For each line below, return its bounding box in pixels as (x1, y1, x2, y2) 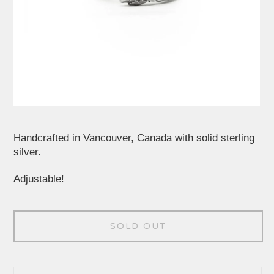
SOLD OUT (110, 220, 166, 231)
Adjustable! (13, 172, 65, 185)
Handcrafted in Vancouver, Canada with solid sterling (13, 132, 255, 144)
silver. (13, 146, 42, 158)
